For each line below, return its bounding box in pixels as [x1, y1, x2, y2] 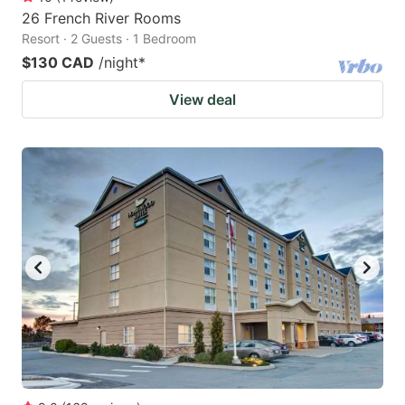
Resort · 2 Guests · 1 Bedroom [22, 30, 196, 46]
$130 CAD [22, 52, 94, 71]
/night [99, 52, 138, 71]
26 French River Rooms [22, 8, 181, 27]
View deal [169, 89, 236, 108]
